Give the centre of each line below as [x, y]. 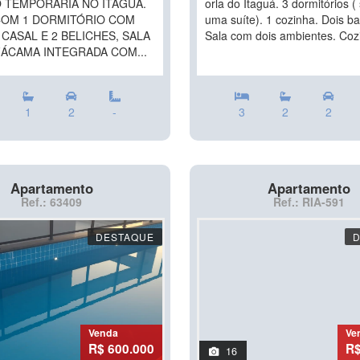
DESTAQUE [125, 237]
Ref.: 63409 [51, 202]
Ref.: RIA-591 [309, 202]
